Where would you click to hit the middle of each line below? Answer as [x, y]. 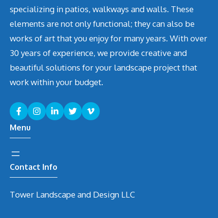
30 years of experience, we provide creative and [98, 53]
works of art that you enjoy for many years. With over [109, 38]
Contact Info [34, 167]
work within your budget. [56, 82]
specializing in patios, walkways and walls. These [102, 9]
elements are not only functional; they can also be [102, 24]
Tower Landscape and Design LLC [72, 194]
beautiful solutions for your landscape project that [103, 68]
